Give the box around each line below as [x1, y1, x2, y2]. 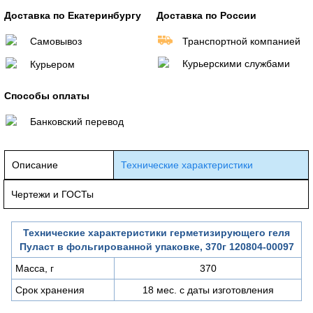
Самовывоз [30, 35, 82, 47]
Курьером [30, 58, 75, 70]
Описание [12, 159, 58, 170]
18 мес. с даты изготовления [142, 284, 274, 296]
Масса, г [15, 262, 54, 274]
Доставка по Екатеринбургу [4, 9, 141, 21]
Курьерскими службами [182, 57, 290, 69]
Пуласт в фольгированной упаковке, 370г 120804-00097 [19, 240, 294, 252]
